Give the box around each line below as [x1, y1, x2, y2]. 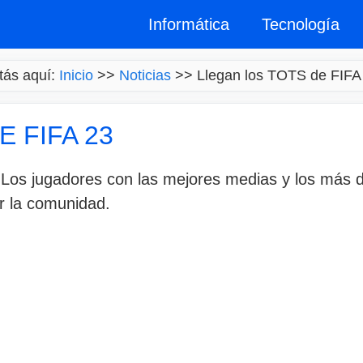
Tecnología [262, 15, 340, 33]
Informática [148, 15, 229, 33]
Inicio [59, 67, 93, 83]
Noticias [119, 67, 171, 83]
